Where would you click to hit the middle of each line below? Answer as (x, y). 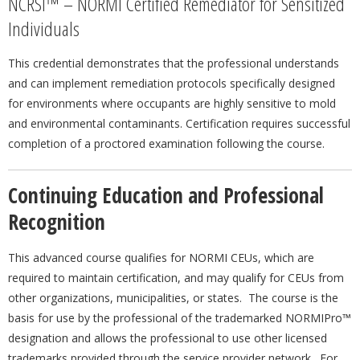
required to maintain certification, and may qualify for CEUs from (176, 278)
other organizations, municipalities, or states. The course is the (173, 298)
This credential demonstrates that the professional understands (174, 63)
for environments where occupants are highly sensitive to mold (172, 103)
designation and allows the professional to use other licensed (168, 338)
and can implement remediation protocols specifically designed (172, 83)
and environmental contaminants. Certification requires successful (179, 123)
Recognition (57, 222)
